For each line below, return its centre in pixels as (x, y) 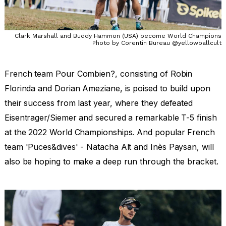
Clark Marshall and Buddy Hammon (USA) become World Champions (118, 36)
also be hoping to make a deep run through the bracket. (111, 162)
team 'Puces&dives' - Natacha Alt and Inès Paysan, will (109, 147)
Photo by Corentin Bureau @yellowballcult (157, 43)
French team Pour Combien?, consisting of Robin (98, 74)
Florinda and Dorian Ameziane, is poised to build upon (107, 89)
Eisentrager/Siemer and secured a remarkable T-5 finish (110, 118)
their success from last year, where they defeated (99, 103)
